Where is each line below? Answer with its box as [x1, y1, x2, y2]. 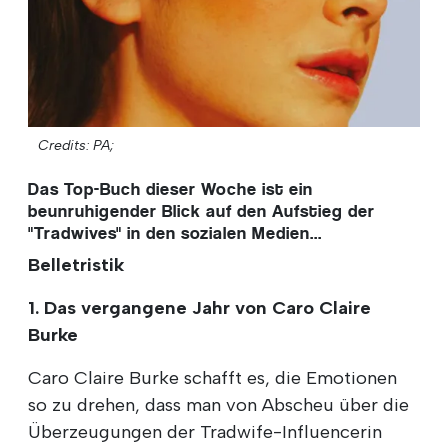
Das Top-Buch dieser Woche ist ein [28, 177, 313, 200]
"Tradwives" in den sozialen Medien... [28, 221, 322, 244]
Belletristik [28, 253, 124, 276]
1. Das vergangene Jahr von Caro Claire [28, 296, 371, 319]
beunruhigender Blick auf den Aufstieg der [28, 199, 375, 222]
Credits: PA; [38, 136, 114, 154]
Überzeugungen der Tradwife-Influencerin [28, 420, 382, 443]
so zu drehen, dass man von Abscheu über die [28, 393, 409, 416]
